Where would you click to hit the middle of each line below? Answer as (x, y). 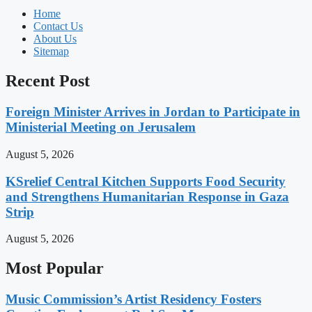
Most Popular (55, 268)
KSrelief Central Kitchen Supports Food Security (146, 181)
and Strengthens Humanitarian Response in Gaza (147, 196)
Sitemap (51, 52)
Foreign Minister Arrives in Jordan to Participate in (153, 112)
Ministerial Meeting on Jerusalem (101, 127)
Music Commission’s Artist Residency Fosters (133, 299)
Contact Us (58, 26)
